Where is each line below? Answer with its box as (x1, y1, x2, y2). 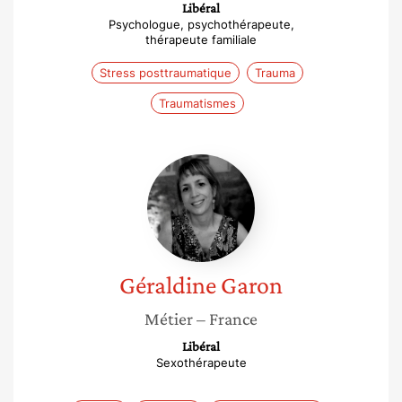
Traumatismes (159, 96, 236, 110)
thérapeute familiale (145, 32, 257, 47)
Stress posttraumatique (100, 66, 232, 80)
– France (197, 309, 258, 328)
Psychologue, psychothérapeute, (108, 17, 294, 31)
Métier (144, 309, 193, 328)
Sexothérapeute (155, 355, 247, 370)
